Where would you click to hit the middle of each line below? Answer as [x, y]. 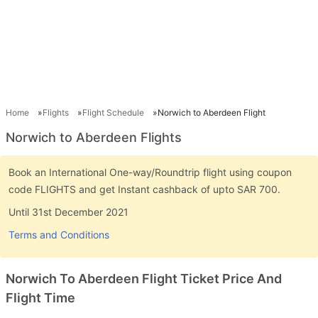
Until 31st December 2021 [68, 212]
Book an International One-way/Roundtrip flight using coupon [150, 172]
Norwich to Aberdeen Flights [94, 137]
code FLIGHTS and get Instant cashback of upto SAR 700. [144, 189]
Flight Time [40, 297]
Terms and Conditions [59, 234]
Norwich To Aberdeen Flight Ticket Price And [144, 278]
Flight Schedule [113, 112]
